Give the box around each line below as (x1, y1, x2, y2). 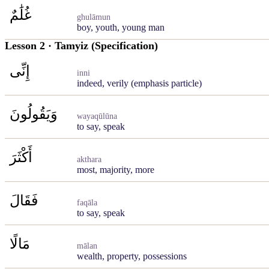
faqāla (77, 198, 97, 207)
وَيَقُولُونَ (10, 106, 58, 122)
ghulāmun (77, 13, 110, 22)
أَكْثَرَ (10, 150, 32, 165)
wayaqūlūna (77, 112, 117, 121)
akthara (77, 155, 101, 164)
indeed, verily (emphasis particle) (77, 78, 202, 88)
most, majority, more (77, 165, 154, 175)
